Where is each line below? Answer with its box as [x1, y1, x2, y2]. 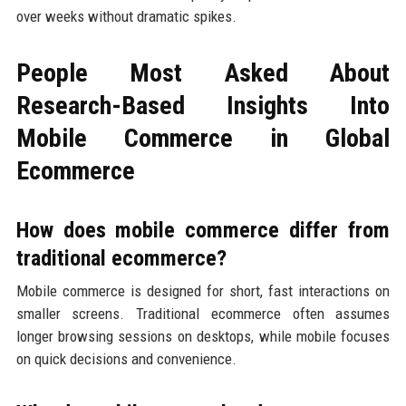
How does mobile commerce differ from [15, 217, 391, 244]
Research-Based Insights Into [15, 91, 391, 121]
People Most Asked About [15, 58, 391, 89]
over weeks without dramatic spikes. [15, 7, 237, 26]
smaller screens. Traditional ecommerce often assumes [15, 304, 391, 324]
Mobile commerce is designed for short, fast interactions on [15, 282, 391, 301]
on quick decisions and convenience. [15, 350, 237, 369]
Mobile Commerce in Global [15, 123, 391, 154]
